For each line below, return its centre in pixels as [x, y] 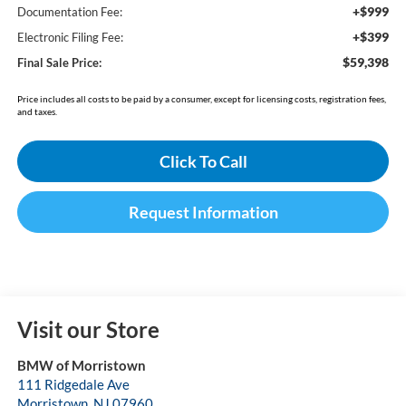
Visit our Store [88, 330]
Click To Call [203, 162]
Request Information [203, 213]
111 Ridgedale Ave [73, 385]
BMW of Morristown [81, 366]
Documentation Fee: [69, 12]
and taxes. [37, 112]
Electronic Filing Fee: [70, 38]
